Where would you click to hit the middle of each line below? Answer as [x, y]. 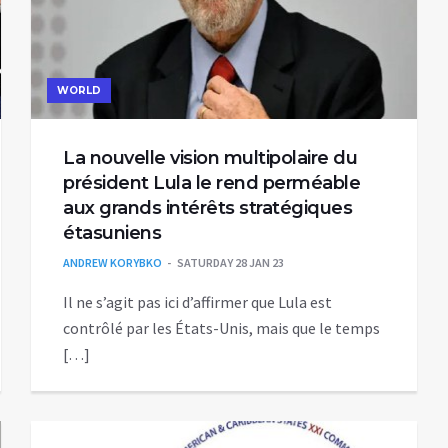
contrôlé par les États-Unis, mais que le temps [221, 328]
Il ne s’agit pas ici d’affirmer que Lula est [197, 302]
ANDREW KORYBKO [112, 263]
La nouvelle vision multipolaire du [210, 158]
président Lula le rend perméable [211, 183]
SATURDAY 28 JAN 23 [230, 263]
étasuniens [112, 233]
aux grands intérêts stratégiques [207, 208]
